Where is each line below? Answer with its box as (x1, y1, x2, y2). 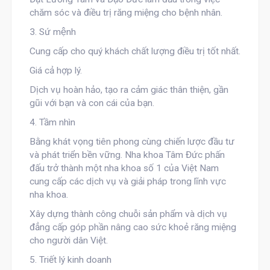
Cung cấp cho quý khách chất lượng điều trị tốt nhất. (29, 46, 240, 57)
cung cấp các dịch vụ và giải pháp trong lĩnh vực (29, 176, 226, 187)
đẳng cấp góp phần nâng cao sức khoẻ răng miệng (29, 222, 236, 233)
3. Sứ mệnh (29, 27, 76, 37)
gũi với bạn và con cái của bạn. (29, 98, 154, 108)
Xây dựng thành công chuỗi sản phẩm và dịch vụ (29, 209, 227, 219)
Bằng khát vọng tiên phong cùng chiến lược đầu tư (29, 136, 234, 147)
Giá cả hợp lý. (29, 65, 82, 76)
